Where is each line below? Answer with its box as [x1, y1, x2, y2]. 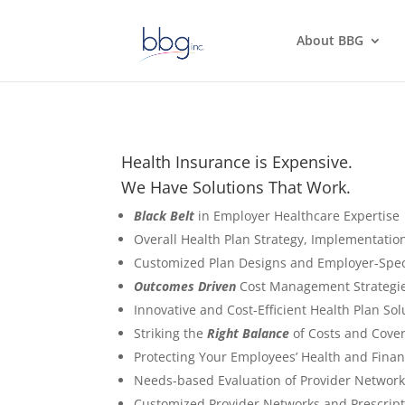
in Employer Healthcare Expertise [194, 206, 400, 224]
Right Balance [207, 324, 290, 342]
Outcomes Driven [134, 277, 237, 295]
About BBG [296, 32, 363, 49]
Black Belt [134, 206, 195, 224]
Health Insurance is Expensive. [121, 150, 353, 173]
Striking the [134, 324, 208, 342]
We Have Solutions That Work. [121, 175, 352, 198]
